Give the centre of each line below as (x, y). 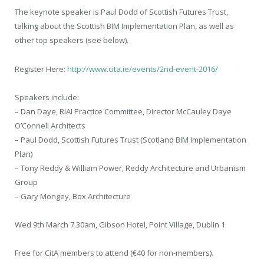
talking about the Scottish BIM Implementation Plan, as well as (124, 26)
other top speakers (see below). (72, 40)
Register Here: (41, 69)
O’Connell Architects (50, 125)
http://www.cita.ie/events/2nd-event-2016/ (143, 69)
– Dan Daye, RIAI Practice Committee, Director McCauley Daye (123, 111)
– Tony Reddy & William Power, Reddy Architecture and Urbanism (130, 168)
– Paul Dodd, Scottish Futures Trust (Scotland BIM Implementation (131, 139)
